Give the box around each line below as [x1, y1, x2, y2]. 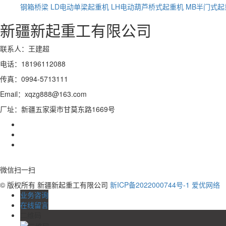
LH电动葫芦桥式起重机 [111, 1, 184, 12]
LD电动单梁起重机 [50, 1, 109, 12]
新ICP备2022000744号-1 [110, 179, 190, 190]
